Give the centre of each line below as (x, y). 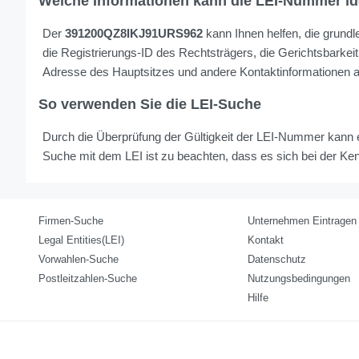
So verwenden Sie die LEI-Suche (150, 105)
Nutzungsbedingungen (298, 279)
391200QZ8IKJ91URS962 (134, 34)
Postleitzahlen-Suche (88, 279)
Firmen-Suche (71, 221)
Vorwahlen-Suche (79, 260)
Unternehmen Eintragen (302, 221)
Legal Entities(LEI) (81, 240)
